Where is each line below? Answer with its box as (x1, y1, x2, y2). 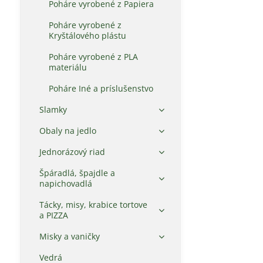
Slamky (39, 104, 67, 115)
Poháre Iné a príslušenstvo (48, 83, 153, 94)
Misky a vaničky (39, 231, 100, 242)
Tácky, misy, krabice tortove (39, 199, 147, 210)
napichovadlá (39, 178, 92, 189)
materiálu (48, 62, 87, 73)
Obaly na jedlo (39, 125, 96, 136)
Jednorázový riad (39, 146, 105, 157)
